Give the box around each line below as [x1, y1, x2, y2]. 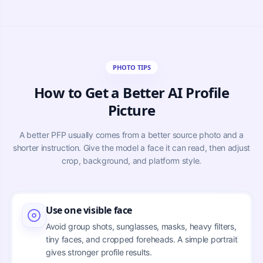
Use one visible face [46, 203, 132, 217]
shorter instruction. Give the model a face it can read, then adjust [13, 142, 250, 153]
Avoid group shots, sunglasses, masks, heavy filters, [46, 221, 237, 231]
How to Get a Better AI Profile [34, 82, 229, 102]
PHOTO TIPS [112, 62, 151, 72]
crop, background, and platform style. [62, 155, 201, 166]
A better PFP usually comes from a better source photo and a [19, 129, 244, 140]
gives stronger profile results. [46, 247, 152, 257]
